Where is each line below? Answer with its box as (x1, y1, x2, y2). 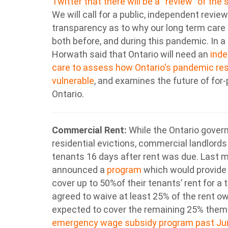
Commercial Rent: (52, 125, 127, 135)
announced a (52, 164, 107, 175)
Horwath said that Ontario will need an (52, 49, 208, 60)
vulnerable (52, 75, 94, 86)
